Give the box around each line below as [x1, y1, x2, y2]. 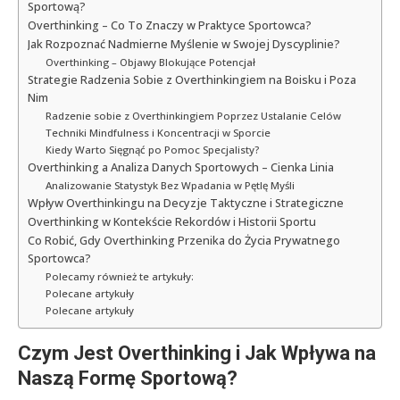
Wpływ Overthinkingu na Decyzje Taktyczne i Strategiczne [28, 195, 344, 211]
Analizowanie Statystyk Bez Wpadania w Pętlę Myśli [45, 178, 295, 192]
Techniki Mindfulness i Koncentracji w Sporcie [45, 125, 271, 139]
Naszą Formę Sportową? [18, 366, 237, 389]
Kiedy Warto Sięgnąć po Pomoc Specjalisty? [45, 142, 259, 156]
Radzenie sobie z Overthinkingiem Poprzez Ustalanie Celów [45, 108, 341, 122]
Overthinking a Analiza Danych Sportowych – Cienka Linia [28, 159, 334, 175]
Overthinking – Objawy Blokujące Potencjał [45, 54, 255, 69]
